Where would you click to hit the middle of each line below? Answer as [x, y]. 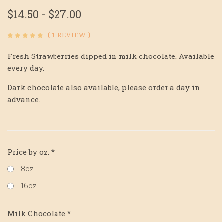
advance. [24, 99]
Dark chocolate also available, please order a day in [104, 87]
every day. [26, 68]
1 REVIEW [69, 35]
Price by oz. [29, 151]
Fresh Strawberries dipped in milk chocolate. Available [111, 56]
